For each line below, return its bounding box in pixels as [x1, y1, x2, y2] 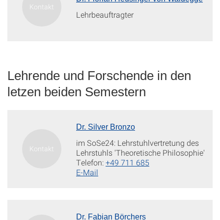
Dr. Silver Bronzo [76, 123, 135, 131]
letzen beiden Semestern [7, 84, 146, 99]
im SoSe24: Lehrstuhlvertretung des [76, 137, 199, 148]
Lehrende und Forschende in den [7, 68, 191, 83]
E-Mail [76, 167, 98, 177]
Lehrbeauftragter [76, 9, 134, 20]
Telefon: [76, 157, 106, 167]
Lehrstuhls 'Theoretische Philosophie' [76, 147, 205, 158]
